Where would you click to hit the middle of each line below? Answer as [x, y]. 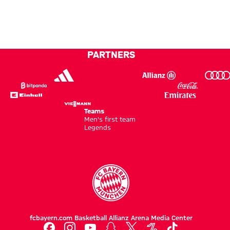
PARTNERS [111, 54]
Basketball [90, 218]
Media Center [171, 218]
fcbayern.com [51, 218]
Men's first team [110, 119]
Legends [98, 128]
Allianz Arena [129, 218]
